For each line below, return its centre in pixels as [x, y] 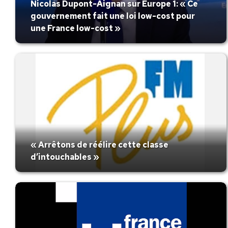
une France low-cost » [76, 28]
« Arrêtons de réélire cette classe [99, 145]
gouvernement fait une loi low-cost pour [113, 16]
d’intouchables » [65, 157]
